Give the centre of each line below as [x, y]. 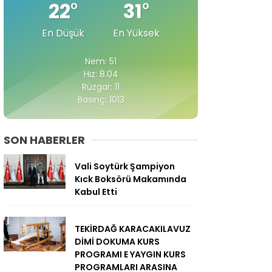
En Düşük [63, 33]
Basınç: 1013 [101, 99]
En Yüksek [137, 33]
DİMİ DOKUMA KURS [117, 241]
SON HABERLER [44, 140]
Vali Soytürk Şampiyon [125, 166]
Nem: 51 [101, 61]
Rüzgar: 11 [101, 87]
